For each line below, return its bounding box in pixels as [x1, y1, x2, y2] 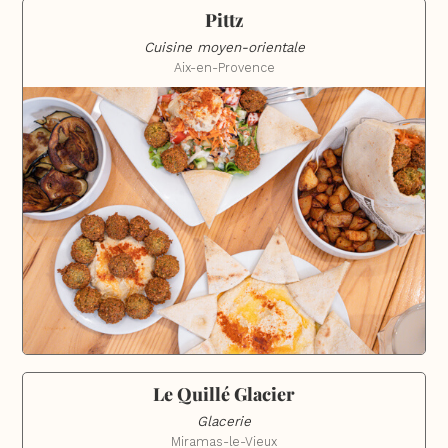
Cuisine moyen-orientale [143, 38, 305, 56]
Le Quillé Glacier [153, 382, 295, 407]
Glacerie [197, 413, 251, 431]
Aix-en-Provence [173, 59, 275, 75]
